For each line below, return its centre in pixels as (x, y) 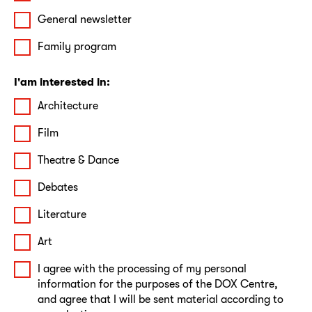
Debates (58, 187)
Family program (77, 46)
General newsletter (85, 19)
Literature (62, 214)
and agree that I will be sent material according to (161, 299)
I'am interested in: (62, 81)
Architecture (68, 105)
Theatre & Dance (78, 159)
